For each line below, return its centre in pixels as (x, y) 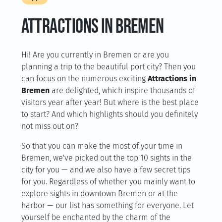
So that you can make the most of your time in (102, 146)
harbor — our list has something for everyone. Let (107, 205)
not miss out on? (50, 126)
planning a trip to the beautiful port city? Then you (108, 67)
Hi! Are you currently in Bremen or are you (95, 55)
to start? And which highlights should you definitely (109, 114)
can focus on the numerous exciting (84, 79)
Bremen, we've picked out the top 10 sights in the (106, 158)
